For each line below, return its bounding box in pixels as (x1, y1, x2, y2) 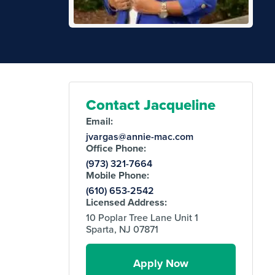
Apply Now (133, 255, 188, 272)
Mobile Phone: (86, 168, 150, 183)
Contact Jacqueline (86, 94, 216, 116)
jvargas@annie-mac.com (86, 130, 194, 144)
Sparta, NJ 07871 (86, 222, 159, 236)
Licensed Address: (86, 195, 168, 210)
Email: (86, 114, 114, 129)
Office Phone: (86, 141, 147, 156)
